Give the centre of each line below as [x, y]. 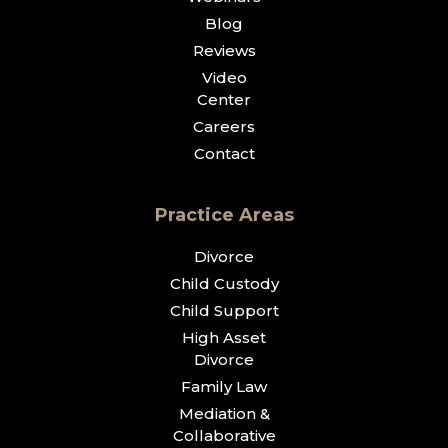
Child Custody [224, 284]
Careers [224, 127]
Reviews [224, 51]
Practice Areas [224, 215]
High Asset [224, 338]
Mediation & [224, 414]
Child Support [224, 311]
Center [224, 100]
